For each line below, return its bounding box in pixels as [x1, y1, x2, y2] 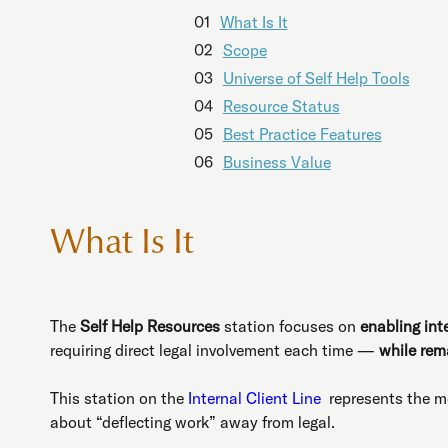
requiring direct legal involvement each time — [50, 339, 379, 360]
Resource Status [222, 95, 340, 116]
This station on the [50, 387, 188, 408]
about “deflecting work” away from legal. [50, 411, 335, 432]
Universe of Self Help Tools [222, 67, 410, 88]
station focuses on [220, 315, 360, 336]
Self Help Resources [80, 315, 220, 336]
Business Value [222, 151, 331, 172]
